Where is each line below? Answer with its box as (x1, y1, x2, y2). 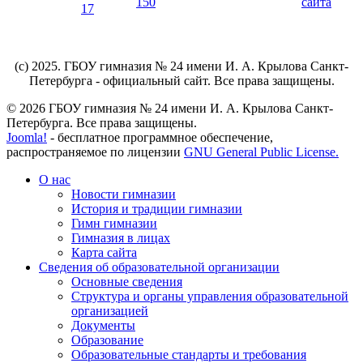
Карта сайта (71, 245, 137, 259)
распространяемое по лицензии (6, 144, 184, 159)
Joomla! (6, 130, 47, 144)
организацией (71, 303, 148, 318)
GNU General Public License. (184, 144, 339, 159)
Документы (71, 318, 135, 332)
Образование (71, 332, 143, 347)
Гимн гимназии (71, 216, 157, 230)
